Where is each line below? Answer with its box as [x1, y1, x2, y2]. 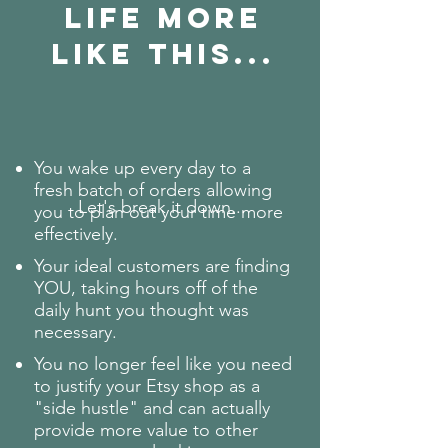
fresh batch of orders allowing [34, 179, 272, 201]
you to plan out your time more [34, 201, 283, 223]
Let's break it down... [78, 196, 246, 218]
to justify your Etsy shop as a [34, 375, 260, 397]
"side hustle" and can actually [34, 397, 270, 419]
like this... [52, 36, 276, 72]
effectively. [34, 223, 123, 245]
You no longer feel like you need [34, 353, 292, 375]
